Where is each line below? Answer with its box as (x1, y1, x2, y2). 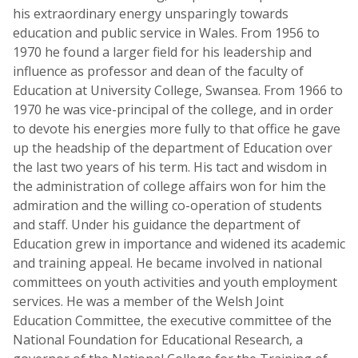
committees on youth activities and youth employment (13, 273, 337, 291)
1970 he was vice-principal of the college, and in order (13, 101, 333, 118)
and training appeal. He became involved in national (13, 254, 322, 272)
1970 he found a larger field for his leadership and (13, 43, 312, 61)
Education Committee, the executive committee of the (13, 312, 332, 329)
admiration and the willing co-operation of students (13, 197, 322, 214)
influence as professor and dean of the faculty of (13, 62, 304, 80)
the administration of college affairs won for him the (13, 177, 326, 195)
